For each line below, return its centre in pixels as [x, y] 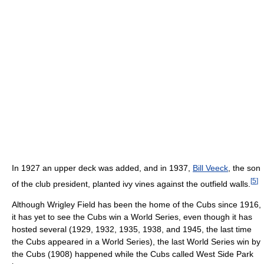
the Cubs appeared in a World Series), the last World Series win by [136, 242]
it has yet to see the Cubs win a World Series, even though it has [132, 217]
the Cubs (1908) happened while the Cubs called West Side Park [133, 254]
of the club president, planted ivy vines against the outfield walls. [131, 184]
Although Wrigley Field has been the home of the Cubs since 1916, [136, 205]
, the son [244, 168]
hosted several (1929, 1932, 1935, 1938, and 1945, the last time [132, 230]
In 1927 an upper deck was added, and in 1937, [102, 168]
